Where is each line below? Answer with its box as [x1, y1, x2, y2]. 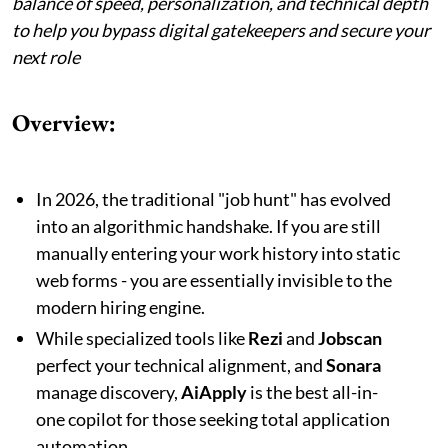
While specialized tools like [36, 326, 248, 349]
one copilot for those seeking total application [36, 407, 390, 430]
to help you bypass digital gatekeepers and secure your [12, 18, 430, 41]
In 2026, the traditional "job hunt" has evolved [36, 187, 391, 210]
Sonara [326, 353, 381, 376]
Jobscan [318, 326, 382, 349]
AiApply [181, 380, 247, 403]
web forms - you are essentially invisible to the [36, 268, 392, 291]
